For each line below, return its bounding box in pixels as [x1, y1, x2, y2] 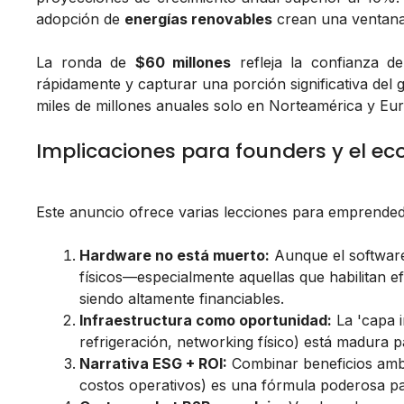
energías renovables [124, 10, 272, 29]
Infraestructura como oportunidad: [79, 311, 332, 330]
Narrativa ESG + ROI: [79, 354, 227, 373]
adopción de [36, 10, 124, 29]
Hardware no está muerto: [79, 246, 270, 265]
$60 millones [134, 53, 232, 72]
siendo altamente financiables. [79, 289, 284, 308]
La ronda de [36, 53, 135, 72]
